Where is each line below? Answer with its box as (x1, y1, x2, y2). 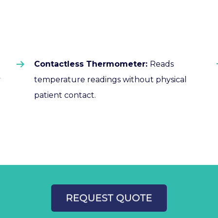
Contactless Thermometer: (34, 59, 150, 69)
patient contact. (34, 90, 96, 100)
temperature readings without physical (34, 74, 187, 84)
